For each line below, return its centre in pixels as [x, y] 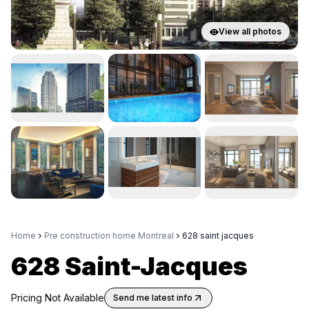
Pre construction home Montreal [109, 235]
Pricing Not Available [58, 297]
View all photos [250, 32]
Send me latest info [153, 297]
